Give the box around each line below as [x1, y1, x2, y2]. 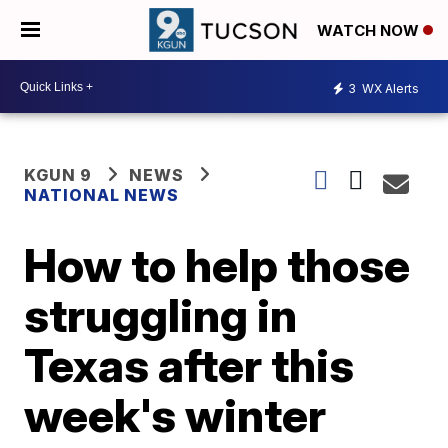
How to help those [24, 237, 411, 293]
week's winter [24, 387, 327, 443]
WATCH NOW [317, 21, 423, 41]
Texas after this [24, 337, 355, 393]
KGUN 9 [24, 165, 93, 185]
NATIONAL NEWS [24, 185, 180, 205]
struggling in [24, 287, 298, 343]
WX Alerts [359, 80, 419, 96]
